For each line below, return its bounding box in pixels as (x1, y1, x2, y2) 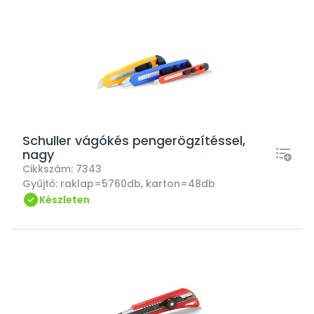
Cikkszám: (22, 162, 76, 176)
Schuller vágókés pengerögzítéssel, (22, 132, 245, 149)
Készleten (39, 193, 90, 207)
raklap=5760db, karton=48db (60, 177, 215, 191)
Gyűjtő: (22, 177, 60, 191)
